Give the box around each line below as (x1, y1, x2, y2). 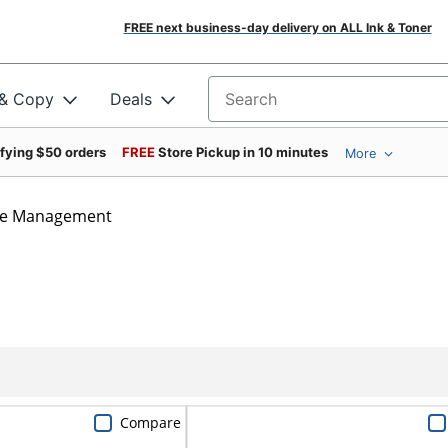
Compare (119, 412, 181, 432)
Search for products (208, 95, 360, 116)
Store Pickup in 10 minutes (158, 144, 328, 160)
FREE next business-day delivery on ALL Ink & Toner (123, 20, 432, 35)
